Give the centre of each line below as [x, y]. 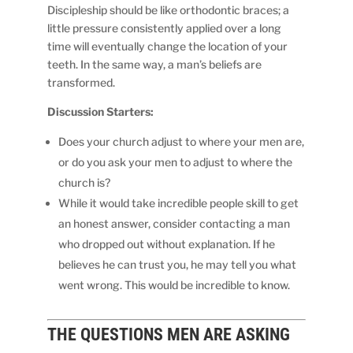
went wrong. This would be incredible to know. [175, 284]
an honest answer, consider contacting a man [175, 223]
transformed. [82, 82]
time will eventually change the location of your [168, 46]
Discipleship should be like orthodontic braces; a [169, 9]
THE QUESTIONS [106, 334]
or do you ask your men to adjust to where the [176, 162]
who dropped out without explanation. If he [167, 243]
